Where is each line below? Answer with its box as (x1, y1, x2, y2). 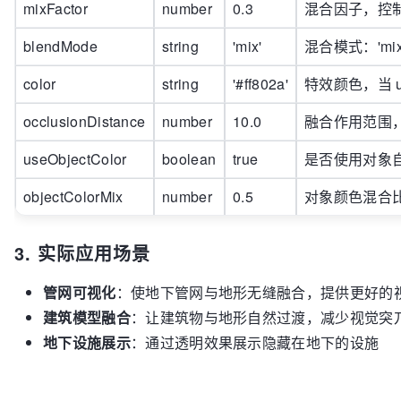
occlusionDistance (23, 110, 146, 132)
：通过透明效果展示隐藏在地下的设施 (130, 331, 380, 353)
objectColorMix (23, 185, 124, 207)
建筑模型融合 (43, 306, 131, 328)
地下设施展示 (43, 331, 131, 353)
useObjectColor (23, 148, 127, 169)
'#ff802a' (233, 73, 288, 94)
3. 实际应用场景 (14, 239, 150, 266)
